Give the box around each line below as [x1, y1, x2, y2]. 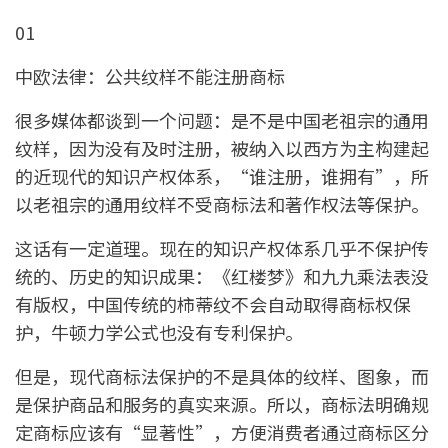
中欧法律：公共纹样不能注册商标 [15, 62, 285, 89]
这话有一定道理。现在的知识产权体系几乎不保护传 [15, 234, 429, 261]
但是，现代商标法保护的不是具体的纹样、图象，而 [15, 362, 429, 389]
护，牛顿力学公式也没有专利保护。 [15, 318, 303, 345]
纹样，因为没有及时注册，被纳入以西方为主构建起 [15, 134, 429, 161]
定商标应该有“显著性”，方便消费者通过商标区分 [15, 418, 429, 445]
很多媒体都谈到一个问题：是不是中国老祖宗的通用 [15, 106, 429, 133]
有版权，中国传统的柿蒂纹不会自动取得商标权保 [15, 290, 411, 317]
